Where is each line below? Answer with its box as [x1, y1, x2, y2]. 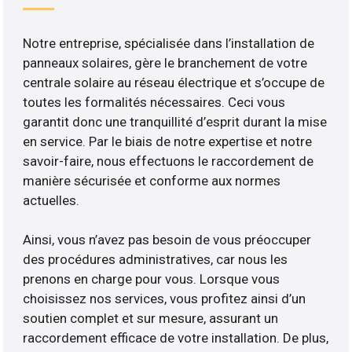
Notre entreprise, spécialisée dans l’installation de [23, 35, 315, 52]
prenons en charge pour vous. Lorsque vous [23, 271, 280, 288]
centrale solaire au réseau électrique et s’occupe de [23, 75, 325, 91]
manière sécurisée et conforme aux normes [23, 173, 281, 189]
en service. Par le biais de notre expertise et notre [23, 134, 313, 150]
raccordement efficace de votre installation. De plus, [23, 330, 329, 346]
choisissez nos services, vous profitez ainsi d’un [23, 291, 306, 307]
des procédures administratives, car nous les [23, 251, 288, 268]
